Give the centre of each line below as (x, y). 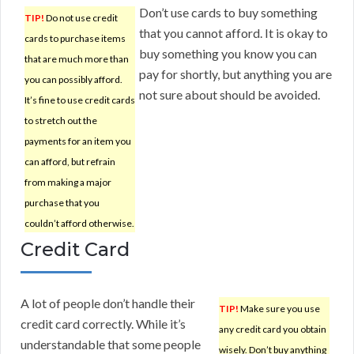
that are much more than (77, 59)
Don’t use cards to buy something (228, 13)
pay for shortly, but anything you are (235, 74)
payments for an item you (78, 141)
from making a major (68, 183)
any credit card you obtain (273, 330)
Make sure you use (279, 309)
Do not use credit (81, 18)
